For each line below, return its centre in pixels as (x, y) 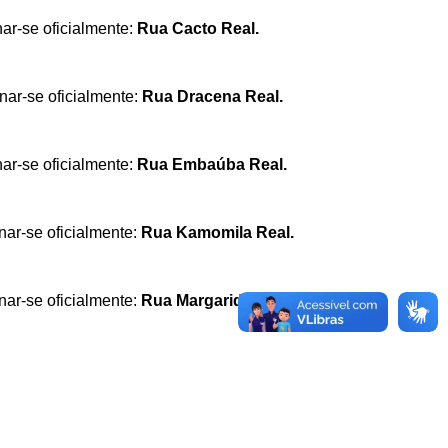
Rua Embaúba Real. (212, 164)
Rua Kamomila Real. (217, 232)
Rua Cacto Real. (198, 28)
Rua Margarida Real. (217, 300)
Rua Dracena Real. (212, 96)
